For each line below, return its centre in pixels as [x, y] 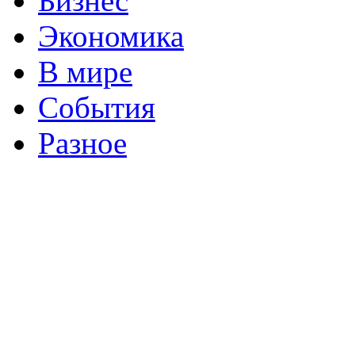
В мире [85, 71]
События [97, 107]
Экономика [111, 36]
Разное [82, 143]
